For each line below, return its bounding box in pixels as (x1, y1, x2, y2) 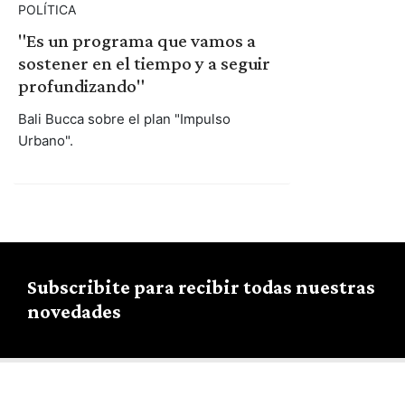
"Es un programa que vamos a (17, 29, 256, 52)
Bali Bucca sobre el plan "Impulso (17, 109, 231, 127)
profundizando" (17, 74, 145, 97)
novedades (27, 300, 121, 324)
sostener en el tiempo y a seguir (17, 52, 270, 74)
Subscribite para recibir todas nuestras (27, 276, 375, 299)
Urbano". (17, 131, 73, 149)
